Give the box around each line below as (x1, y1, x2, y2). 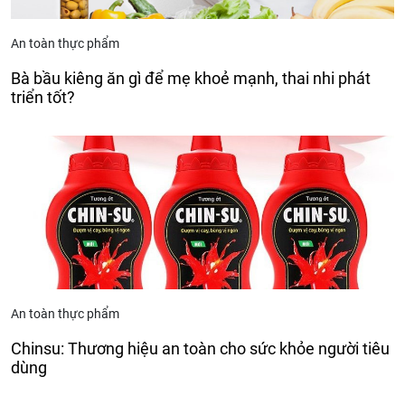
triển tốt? (11, 88, 75, 108)
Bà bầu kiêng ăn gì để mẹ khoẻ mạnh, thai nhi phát (11, 69, 371, 89)
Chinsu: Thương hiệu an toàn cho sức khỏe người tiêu (11, 339, 390, 359)
